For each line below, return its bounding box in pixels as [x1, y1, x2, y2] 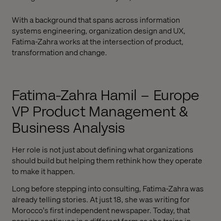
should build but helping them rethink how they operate [12, 154, 202, 165]
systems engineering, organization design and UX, [12, 25, 185, 36]
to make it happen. [12, 165, 75, 176]
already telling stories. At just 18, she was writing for [12, 193, 190, 204]
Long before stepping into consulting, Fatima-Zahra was [12, 183, 204, 193]
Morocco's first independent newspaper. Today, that [12, 204, 190, 215]
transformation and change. [12, 46, 107, 57]
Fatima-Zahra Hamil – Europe [12, 85, 199, 105]
